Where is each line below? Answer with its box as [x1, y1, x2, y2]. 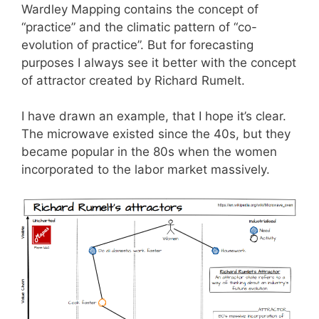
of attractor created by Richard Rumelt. [21, 73, 245, 88]
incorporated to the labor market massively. [21, 162, 270, 177]
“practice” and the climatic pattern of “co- [21, 19, 257, 34]
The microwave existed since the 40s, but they [21, 127, 291, 141]
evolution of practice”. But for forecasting [21, 37, 253, 52]
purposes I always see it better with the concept [21, 55, 296, 70]
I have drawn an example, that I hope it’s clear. [21, 109, 286, 123]
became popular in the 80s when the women [21, 145, 277, 159]
